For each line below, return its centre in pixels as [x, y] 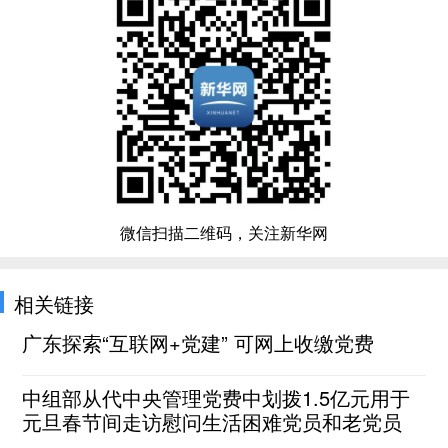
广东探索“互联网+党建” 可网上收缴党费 [198, 342]
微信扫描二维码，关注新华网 [224, 232]
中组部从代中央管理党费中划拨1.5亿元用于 [216, 397]
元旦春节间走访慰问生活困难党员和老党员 [212, 421]
